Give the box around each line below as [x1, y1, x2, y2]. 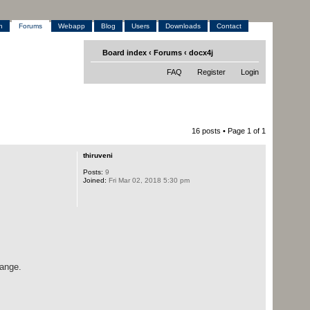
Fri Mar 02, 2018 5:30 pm [106, 176, 190, 184]
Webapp [58, 22, 86, 30]
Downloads [165, 22, 201, 30]
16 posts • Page [192, 127, 248, 135]
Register [197, 68, 226, 76]
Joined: [82, 176, 107, 184]
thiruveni [82, 152, 113, 159]
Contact [217, 22, 242, 30]
